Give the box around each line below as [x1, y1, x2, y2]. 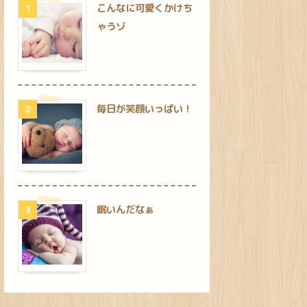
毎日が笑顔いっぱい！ [97, 102, 193, 116]
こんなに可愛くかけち [97, 1, 193, 16]
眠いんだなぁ [97, 203, 154, 217]
